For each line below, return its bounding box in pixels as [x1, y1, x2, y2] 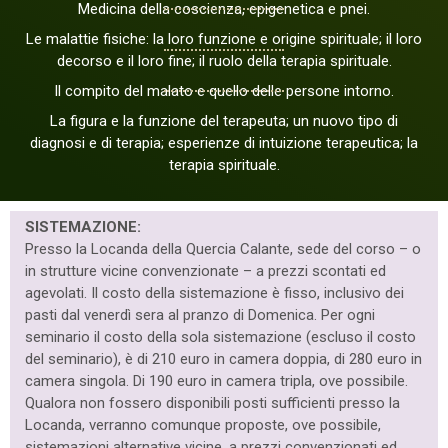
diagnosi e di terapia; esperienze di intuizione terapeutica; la [30, 134, 418, 153]
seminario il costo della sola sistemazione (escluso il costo [25, 328, 416, 347]
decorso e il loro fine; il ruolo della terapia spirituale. [56, 52, 392, 71]
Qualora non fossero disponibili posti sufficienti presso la [25, 394, 400, 413]
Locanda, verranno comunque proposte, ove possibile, [25, 416, 381, 435]
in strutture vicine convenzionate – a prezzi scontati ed [25, 262, 386, 281]
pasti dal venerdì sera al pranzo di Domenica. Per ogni [25, 306, 375, 325]
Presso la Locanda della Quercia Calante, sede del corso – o [25, 240, 421, 259]
